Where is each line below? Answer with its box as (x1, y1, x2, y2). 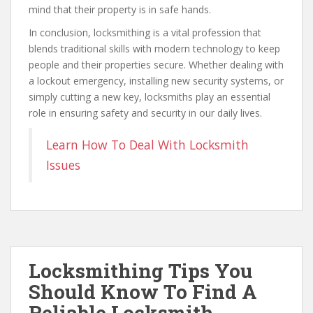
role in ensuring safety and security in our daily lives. (29, 106, 262, 119)
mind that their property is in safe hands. (29, 3, 211, 16)
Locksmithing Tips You (29, 258, 252, 284)
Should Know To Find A (29, 279, 257, 305)
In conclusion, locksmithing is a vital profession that (29, 26, 261, 39)
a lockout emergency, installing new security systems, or (29, 74, 284, 87)
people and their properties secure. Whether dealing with (29, 58, 284, 71)
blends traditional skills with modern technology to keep (29, 42, 280, 55)
